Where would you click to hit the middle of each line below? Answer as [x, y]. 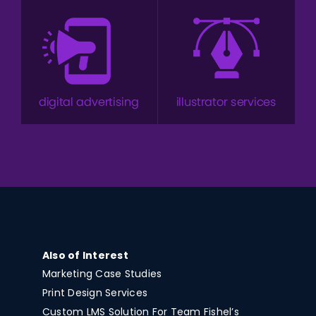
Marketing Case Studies [102, 273]
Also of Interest [85, 255]
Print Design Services [95, 292]
